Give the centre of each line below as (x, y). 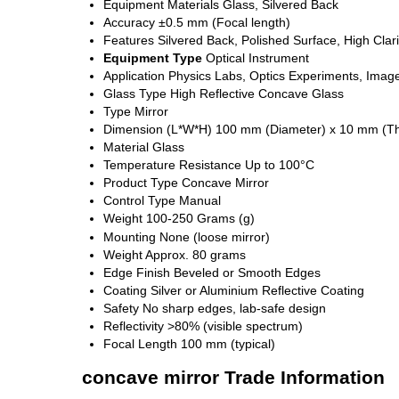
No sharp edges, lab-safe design (234, 309)
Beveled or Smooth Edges (247, 273)
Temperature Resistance (172, 165)
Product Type (141, 183)
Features (129, 41)
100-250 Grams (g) (200, 219)
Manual (200, 201)
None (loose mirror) (215, 237)
